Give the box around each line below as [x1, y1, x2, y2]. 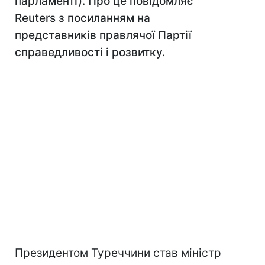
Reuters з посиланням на [15, 11, 150, 25]
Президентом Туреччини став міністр [15, 246, 221, 260]
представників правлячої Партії [15, 28, 192, 42]
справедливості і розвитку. [15, 46, 165, 59]
